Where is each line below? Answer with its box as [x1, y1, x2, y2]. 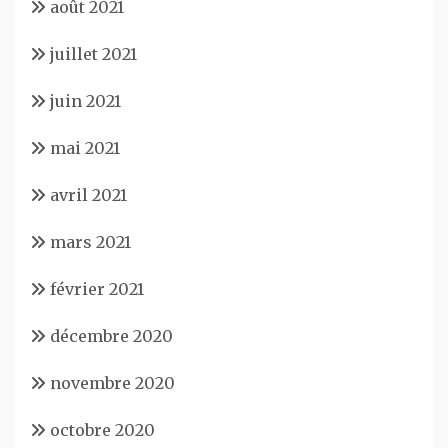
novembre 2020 [50, 372, 175, 393]
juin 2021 [50, 90, 121, 111]
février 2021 [50, 278, 144, 299]
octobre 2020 [50, 419, 155, 440]
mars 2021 [50, 231, 131, 252]
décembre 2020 [50, 325, 173, 346]
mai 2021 [50, 137, 120, 158]
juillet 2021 [50, 43, 137, 64]
